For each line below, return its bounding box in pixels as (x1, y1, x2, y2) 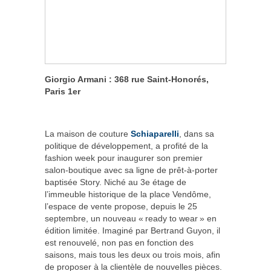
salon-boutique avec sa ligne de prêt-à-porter (45, 165, 218, 175)
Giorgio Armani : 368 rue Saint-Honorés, (45, 74, 209, 85)
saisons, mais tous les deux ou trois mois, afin (45, 250, 220, 260)
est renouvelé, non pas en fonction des (45, 238, 194, 248)
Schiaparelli (131, 129, 179, 139)
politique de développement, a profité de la (45, 141, 208, 151)
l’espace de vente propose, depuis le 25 (45, 201, 197, 212)
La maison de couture (45, 129, 131, 139)
